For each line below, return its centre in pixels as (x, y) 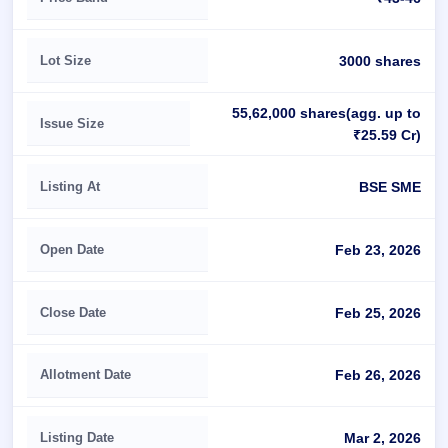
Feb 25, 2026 (378, 312)
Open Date (72, 249)
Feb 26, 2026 (378, 375)
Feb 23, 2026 (378, 249)
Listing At (70, 186)
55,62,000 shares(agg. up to (327, 112)
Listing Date (77, 438)
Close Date (73, 312)
